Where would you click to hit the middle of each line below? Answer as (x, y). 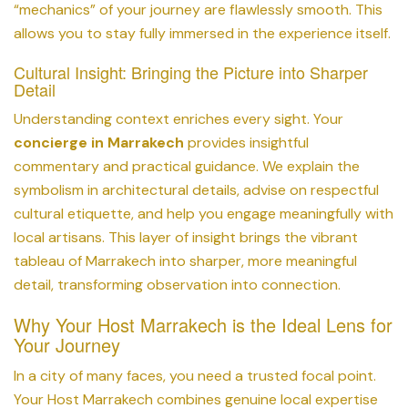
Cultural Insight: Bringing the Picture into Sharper (191, 71)
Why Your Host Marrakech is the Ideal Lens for (203, 324)
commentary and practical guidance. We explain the (187, 166)
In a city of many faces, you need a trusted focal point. (195, 375)
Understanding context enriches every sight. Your (178, 118)
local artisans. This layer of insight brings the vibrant (186, 237)
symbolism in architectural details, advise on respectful (196, 189)
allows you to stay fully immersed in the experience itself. (202, 33)
